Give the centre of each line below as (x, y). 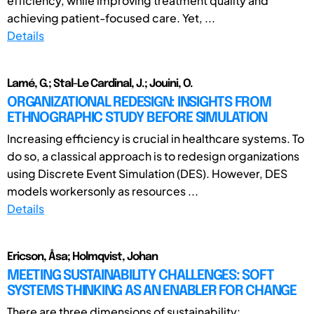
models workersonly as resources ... (103, 191)
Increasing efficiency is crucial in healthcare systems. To (156, 138)
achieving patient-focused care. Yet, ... (111, 18)
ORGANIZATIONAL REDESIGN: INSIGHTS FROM (139, 102)
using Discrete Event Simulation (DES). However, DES (147, 173)
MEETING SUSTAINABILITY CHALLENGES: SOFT (141, 275)
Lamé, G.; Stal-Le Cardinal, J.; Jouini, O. (100, 83)
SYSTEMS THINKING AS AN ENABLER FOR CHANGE (152, 291)
